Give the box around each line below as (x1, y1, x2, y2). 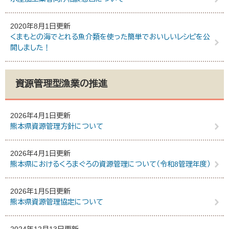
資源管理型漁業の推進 (15, 79, 107, 89)
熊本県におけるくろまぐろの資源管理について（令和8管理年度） (10, 160, 211, 168)
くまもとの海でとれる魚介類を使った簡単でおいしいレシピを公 (10, 33, 210, 41)
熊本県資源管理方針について (10, 122, 103, 130)
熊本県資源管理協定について (10, 198, 103, 206)
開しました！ (10, 43, 51, 52)
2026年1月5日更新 (10, 187, 71, 195)
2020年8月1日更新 (10, 22, 71, 30)
